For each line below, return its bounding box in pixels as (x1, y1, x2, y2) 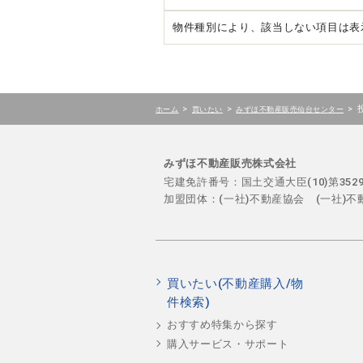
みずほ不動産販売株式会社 (164, 157, 297, 170)
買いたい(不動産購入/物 (167, 275, 304, 291)
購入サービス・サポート (167, 337, 289, 350)
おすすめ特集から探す (167, 318, 278, 331)
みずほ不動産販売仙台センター (236, 105, 344, 114)
